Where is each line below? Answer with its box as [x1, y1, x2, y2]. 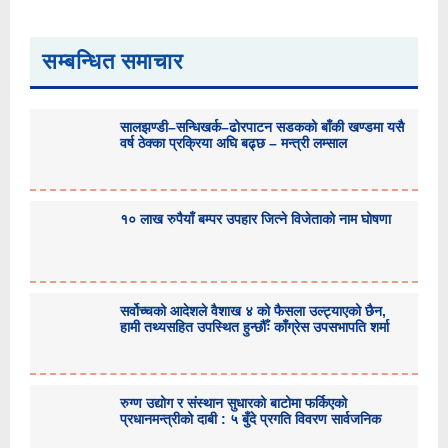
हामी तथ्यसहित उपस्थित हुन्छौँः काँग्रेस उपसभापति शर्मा [120, 319, 389, 335]
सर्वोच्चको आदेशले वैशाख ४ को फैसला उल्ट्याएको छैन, [120, 303, 386, 319]
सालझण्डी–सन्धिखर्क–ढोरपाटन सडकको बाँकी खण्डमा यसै [120, 119, 404, 135]
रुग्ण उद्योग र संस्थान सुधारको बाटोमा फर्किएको [120, 395, 347, 411]
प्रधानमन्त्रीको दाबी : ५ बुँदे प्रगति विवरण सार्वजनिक [120, 411, 381, 427]
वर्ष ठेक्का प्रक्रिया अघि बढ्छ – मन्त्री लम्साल [120, 135, 347, 151]
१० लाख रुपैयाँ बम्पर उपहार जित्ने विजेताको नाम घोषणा [120, 211, 391, 227]
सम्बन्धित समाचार [42, 49, 184, 74]
